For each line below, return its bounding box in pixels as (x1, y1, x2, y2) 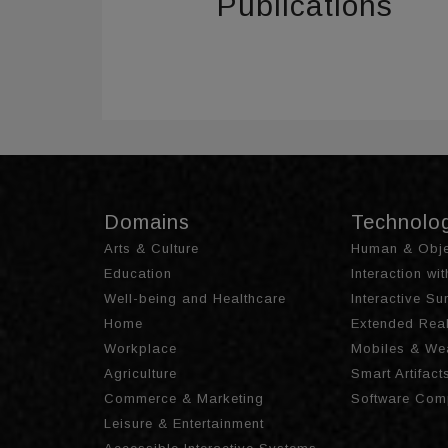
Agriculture (104, 365, 177, 381)
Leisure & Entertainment (104, 415, 264, 431)
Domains (104, 210, 190, 233)
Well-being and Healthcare (104, 290, 286, 306)
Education (104, 265, 172, 281)
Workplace (104, 340, 177, 356)
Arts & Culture (104, 240, 199, 256)
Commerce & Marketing (104, 390, 264, 406)
